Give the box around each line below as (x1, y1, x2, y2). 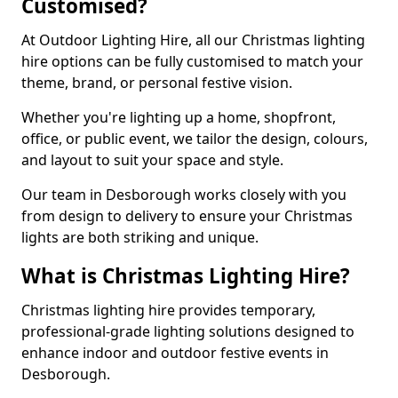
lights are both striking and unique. (21, 227, 259, 247)
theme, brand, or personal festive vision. (21, 73, 292, 92)
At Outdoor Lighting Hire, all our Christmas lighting (21, 30, 365, 50)
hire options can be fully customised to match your (21, 52, 363, 71)
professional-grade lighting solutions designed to (21, 322, 354, 341)
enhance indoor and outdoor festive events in (21, 343, 329, 362)
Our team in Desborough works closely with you (21, 185, 346, 204)
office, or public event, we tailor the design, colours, (21, 129, 368, 148)
